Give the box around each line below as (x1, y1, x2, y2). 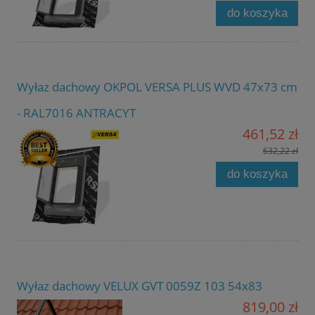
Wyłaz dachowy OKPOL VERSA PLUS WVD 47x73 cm (17, 78, 297, 95)
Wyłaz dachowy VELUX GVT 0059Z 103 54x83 (17, 277, 262, 294)
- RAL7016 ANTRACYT (17, 104, 136, 121)
